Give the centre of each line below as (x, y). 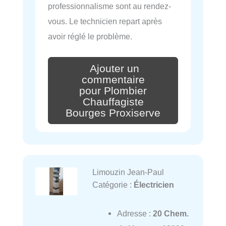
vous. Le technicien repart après (105, 21)
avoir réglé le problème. (90, 37)
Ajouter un (115, 68)
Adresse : (135, 213)
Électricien (154, 185)
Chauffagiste (113, 102)
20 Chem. (171, 213)
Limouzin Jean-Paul (128, 172)
